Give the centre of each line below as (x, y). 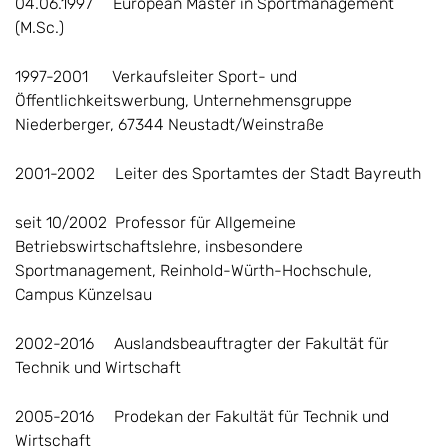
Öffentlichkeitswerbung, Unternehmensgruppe (183, 100)
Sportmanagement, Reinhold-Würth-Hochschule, (193, 270)
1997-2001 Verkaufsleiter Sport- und (156, 76)
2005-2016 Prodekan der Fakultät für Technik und (202, 416)
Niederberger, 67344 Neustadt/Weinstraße (169, 124)
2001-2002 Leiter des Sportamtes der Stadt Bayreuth (218, 173)
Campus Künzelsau (167, 294)
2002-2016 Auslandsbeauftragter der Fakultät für (202, 343)
